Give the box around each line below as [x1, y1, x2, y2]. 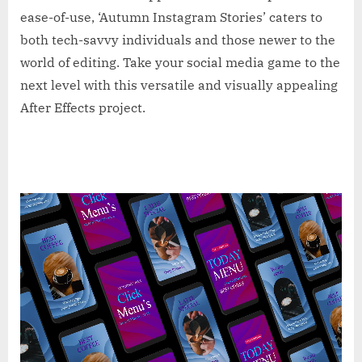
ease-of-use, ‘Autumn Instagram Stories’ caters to [20, 9, 322, 26]
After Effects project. [20, 99, 145, 116]
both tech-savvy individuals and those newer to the [20, 32, 335, 48]
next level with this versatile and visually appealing [20, 77, 338, 94]
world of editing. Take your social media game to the [20, 54, 340, 71]
